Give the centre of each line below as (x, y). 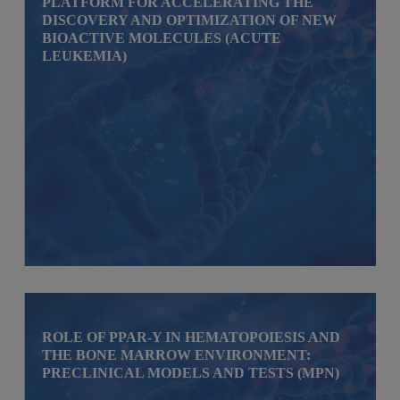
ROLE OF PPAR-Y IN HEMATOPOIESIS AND (192, 337)
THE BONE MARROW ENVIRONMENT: (177, 354)
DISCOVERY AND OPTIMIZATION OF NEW (190, 20)
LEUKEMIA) (85, 55)
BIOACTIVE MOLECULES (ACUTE (162, 37)
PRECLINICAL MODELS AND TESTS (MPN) (191, 372)
